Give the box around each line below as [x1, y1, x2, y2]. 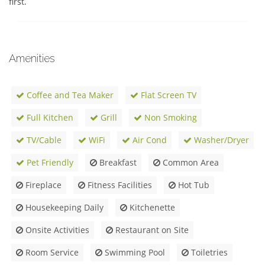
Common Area [160, 157, 219, 169]
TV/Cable [24, 134, 62, 146]
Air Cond [130, 134, 167, 146]
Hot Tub [176, 179, 209, 191]
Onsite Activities [23, 224, 89, 236]
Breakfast [97, 157, 137, 169]
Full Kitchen [24, 112, 73, 124]
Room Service [23, 247, 79, 258]
